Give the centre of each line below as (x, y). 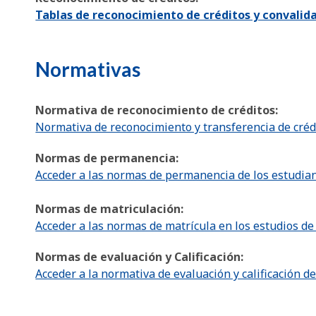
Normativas (88, 69)
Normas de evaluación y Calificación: (140, 257)
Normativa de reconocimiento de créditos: (157, 110)
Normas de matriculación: (110, 209)
